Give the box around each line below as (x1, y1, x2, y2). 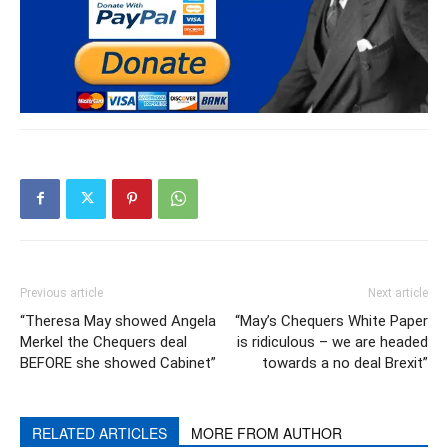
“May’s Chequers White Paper (235, 311, 428, 330)
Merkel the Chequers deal (20, 332, 187, 351)
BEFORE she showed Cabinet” (20, 353, 216, 372)
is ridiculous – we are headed (237, 332, 428, 351)
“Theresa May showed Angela (20, 311, 216, 330)
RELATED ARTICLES (32, 422, 167, 443)
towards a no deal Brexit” (262, 353, 428, 372)
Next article (368, 285, 428, 300)
